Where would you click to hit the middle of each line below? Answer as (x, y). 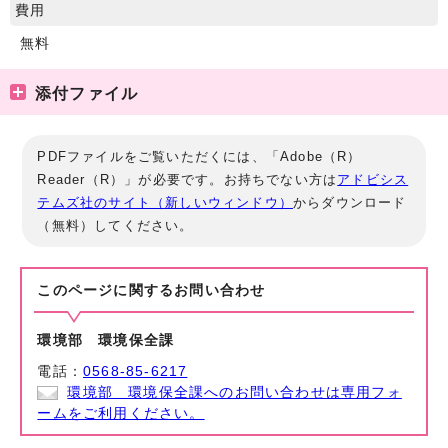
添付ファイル (87, 92)
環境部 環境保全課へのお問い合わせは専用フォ (234, 392)
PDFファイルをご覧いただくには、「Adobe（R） (199, 156)
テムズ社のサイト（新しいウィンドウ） (165, 202)
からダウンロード (350, 202)
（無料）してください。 (115, 225)
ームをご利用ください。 (121, 413)
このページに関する (106, 290)
